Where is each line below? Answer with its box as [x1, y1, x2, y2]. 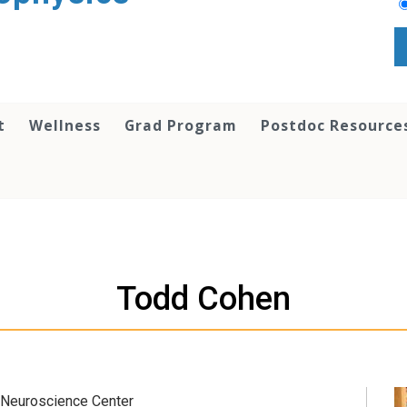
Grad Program [124, 114, 237, 135]
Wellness [29, 114, 101, 135]
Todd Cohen [116, 278, 291, 318]
